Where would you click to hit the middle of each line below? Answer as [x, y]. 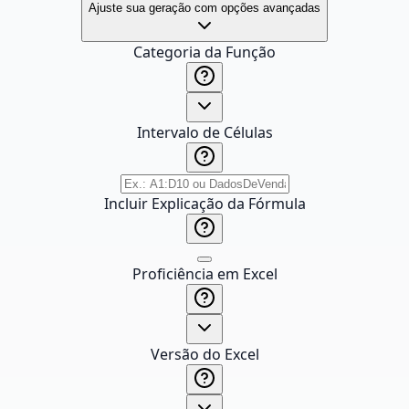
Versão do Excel [204, 354]
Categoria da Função [204, 52]
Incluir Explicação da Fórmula [204, 204]
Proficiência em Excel [204, 274]
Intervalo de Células [204, 132]
